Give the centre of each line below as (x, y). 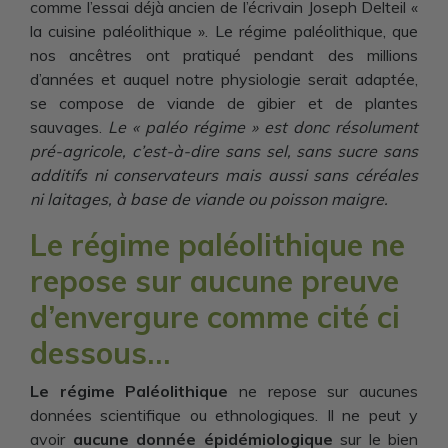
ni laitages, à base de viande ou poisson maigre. (209, 199)
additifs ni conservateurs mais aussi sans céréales (224, 175)
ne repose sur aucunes (323, 391)
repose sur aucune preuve (214, 281)
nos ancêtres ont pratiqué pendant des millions (224, 55)
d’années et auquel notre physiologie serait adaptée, (224, 79)
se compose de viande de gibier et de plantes (224, 103)
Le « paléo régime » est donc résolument (263, 127)
